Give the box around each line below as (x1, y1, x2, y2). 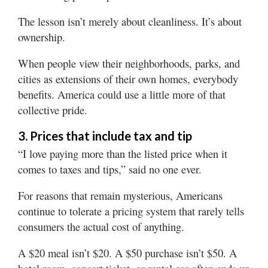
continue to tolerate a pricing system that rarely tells (18, 203, 244, 218)
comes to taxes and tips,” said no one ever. (18, 161, 202, 176)
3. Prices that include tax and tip (18, 128, 192, 143)
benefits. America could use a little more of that (18, 86, 226, 102)
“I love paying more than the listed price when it (18, 145, 227, 161)
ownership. (18, 29, 65, 44)
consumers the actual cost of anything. (18, 218, 184, 234)
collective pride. (18, 102, 87, 117)
